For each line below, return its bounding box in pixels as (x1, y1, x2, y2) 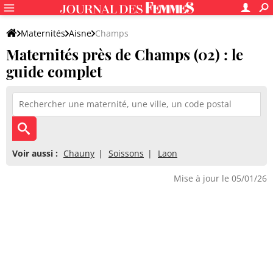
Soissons (108, 147, 144, 159)
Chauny (63, 147, 94, 159)
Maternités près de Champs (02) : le (6, 44, 243, 64)
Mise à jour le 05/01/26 (174, 172, 267, 184)
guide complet (6, 62, 102, 81)
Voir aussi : (12, 147, 58, 159)
